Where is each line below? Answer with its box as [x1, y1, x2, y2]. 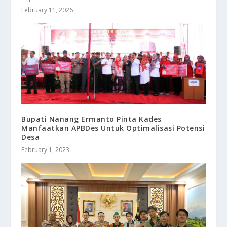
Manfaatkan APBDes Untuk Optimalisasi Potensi [21, 123, 205, 133]
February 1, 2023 [21, 145, 70, 154]
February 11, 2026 [21, 6, 73, 15]
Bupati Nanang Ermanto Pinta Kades [21, 113, 162, 124]
